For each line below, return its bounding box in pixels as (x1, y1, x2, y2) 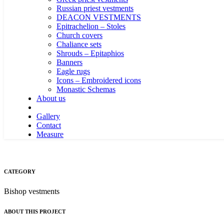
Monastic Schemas (56, 85, 115, 93)
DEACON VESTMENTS (56, 13, 141, 21)
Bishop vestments (4, 186, 59, 195)
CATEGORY (4, 168, 35, 174)
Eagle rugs (56, 67, 90, 75)
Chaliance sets (56, 40, 101, 48)
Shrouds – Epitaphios (56, 49, 124, 57)
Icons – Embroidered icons (56, 76, 141, 84)
